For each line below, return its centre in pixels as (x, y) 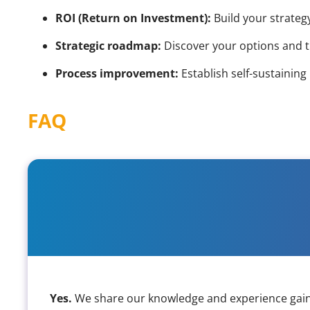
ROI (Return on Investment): (133, 18)
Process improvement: (117, 74)
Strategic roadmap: (108, 46)
